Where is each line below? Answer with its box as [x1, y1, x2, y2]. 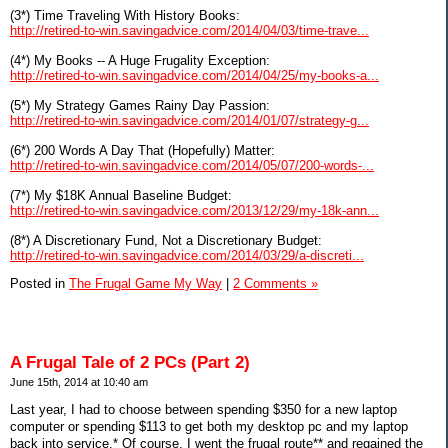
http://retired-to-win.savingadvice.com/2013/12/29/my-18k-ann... [10, 202, 379, 218]
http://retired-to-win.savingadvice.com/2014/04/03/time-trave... [10, 22, 369, 38]
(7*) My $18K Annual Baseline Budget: [10, 187, 232, 203]
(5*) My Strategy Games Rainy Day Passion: [10, 97, 270, 113]
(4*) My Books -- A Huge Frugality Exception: [10, 52, 270, 68]
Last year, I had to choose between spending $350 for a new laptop [10, 401, 397, 417]
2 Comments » [233, 276, 318, 292]
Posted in [10, 276, 69, 292]
